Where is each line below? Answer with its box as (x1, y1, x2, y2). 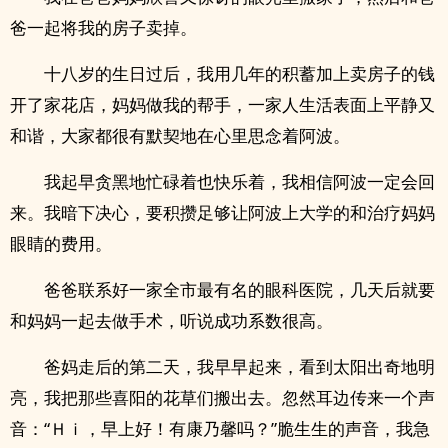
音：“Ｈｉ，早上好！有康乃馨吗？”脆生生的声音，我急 (10, 417, 430, 440)
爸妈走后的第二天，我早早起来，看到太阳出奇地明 (44, 355, 435, 378)
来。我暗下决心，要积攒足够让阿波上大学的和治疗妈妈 (10, 201, 435, 224)
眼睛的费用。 (10, 232, 112, 255)
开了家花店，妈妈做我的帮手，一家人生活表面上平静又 (10, 93, 435, 116)
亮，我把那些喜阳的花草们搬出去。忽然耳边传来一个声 (10, 386, 435, 409)
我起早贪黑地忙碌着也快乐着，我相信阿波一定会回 (44, 170, 435, 193)
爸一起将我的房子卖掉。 (10, 16, 197, 39)
